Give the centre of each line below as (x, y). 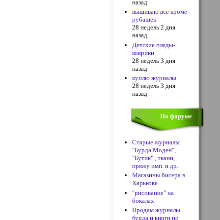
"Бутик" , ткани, (154, 158)
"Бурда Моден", (154, 150)
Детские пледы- (154, 45)
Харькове (145, 183)
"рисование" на (153, 192)
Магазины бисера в (159, 175)
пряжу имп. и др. (155, 166)
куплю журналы (154, 78)
